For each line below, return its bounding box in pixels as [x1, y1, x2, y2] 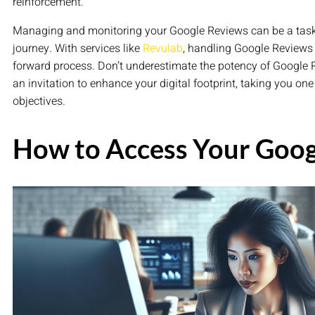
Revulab [143, 40, 183, 58]
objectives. [13, 93, 65, 110]
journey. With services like [13, 40, 143, 58]
